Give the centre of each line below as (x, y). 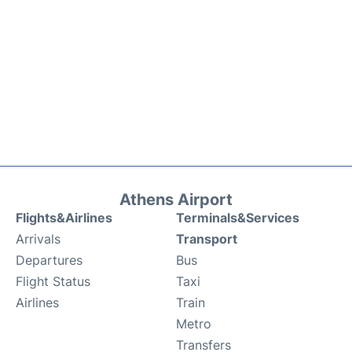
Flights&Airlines (64, 217)
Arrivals (38, 238)
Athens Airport (176, 199)
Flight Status (53, 281)
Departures (49, 260)
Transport (207, 238)
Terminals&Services (238, 217)
